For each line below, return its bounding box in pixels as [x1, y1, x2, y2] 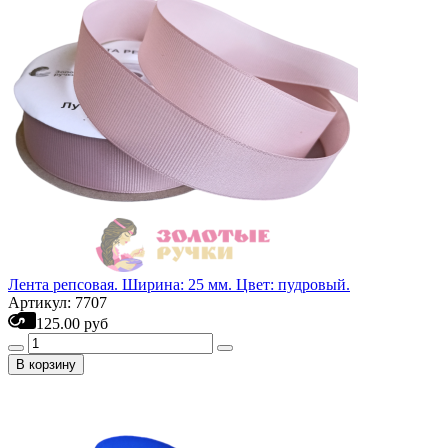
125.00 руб [36, 315, 108, 332]
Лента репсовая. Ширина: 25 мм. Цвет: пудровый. [8, 276, 350, 293]
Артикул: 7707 [8, 294, 107, 311]
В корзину [16, 357, 76, 372]
